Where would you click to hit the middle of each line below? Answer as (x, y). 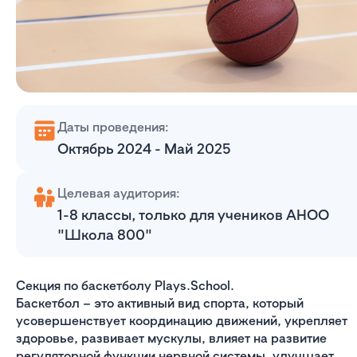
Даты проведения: (113, 127)
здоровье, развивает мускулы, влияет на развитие (171, 338)
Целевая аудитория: (119, 193)
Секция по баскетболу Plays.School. (125, 286)
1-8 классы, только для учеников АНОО (193, 215)
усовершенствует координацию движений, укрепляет (182, 321)
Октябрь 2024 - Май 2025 (144, 149)
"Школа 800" (105, 235)
